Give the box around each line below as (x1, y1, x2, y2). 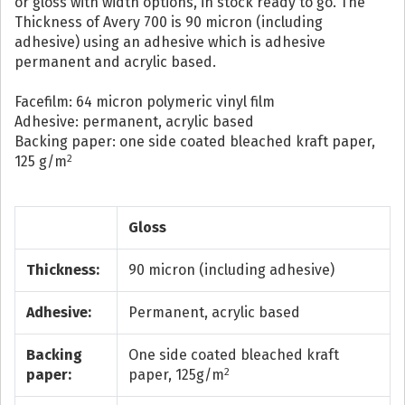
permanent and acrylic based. (14, 53, 216, 71)
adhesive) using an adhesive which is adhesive (14, 33, 325, 52)
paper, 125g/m (128, 366, 224, 384)
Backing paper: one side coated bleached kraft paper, (14, 133, 375, 151)
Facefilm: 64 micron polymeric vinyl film (14, 93, 275, 111)
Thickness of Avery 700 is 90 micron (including (14, 14, 323, 32)
